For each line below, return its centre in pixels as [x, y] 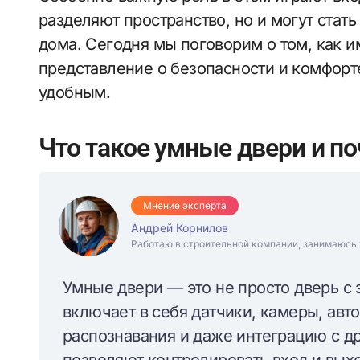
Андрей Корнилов [180, 228]
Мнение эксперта [185, 205]
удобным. [75, 92]
